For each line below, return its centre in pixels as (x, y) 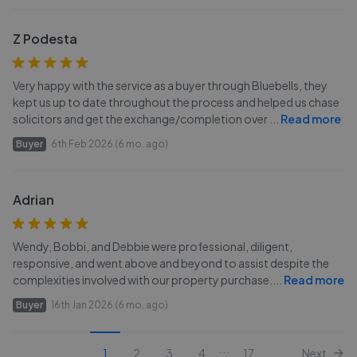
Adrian (33, 200)
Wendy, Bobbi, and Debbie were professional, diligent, (153, 246)
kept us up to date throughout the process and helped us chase (176, 102)
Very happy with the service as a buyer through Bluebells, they (170, 85)
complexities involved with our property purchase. (143, 280)
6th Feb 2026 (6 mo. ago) (110, 144)
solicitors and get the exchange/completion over (141, 119)
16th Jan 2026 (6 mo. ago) (110, 305)
